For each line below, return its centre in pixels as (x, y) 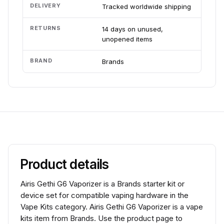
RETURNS (45, 28)
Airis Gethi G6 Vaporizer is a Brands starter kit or (102, 184)
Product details (65, 164)
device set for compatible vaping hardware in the (104, 195)
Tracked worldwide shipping (146, 6)
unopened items (127, 39)
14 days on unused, (132, 29)
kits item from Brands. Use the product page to (101, 218)
